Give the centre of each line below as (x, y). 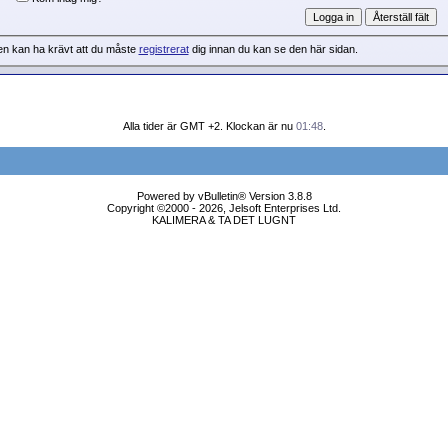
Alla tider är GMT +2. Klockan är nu (209, 126)
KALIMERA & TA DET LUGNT (224, 220)
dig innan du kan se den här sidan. (273, 49)
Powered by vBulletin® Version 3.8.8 (224, 196)
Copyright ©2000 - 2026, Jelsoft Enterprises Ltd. (224, 208)
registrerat (163, 49)
